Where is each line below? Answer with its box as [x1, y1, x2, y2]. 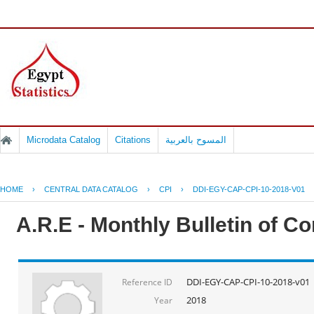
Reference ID [121, 275, 172, 288]
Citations [115, 135, 151, 145]
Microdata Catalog [27, 135, 100, 145]
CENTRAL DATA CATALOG [44, 185, 138, 193]
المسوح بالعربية [165, 135, 226, 145]
